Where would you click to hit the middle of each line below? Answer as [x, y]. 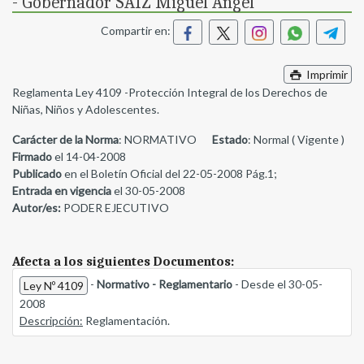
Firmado [32, 157]
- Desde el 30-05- [277, 284]
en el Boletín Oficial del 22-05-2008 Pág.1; [169, 174]
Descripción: [51, 321]
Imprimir [325, 75]
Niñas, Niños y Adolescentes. [86, 110]
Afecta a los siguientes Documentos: [123, 262]
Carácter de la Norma [65, 140]
